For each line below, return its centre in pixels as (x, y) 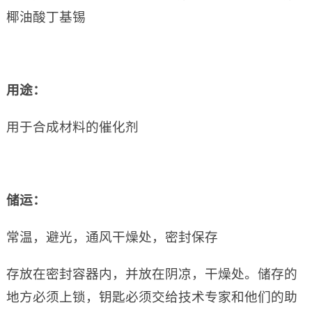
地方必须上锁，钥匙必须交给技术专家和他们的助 (151, 297)
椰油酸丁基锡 (46, 17)
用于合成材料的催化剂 (72, 127)
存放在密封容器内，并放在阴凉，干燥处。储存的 (151, 274)
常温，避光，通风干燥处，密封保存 (112, 237)
